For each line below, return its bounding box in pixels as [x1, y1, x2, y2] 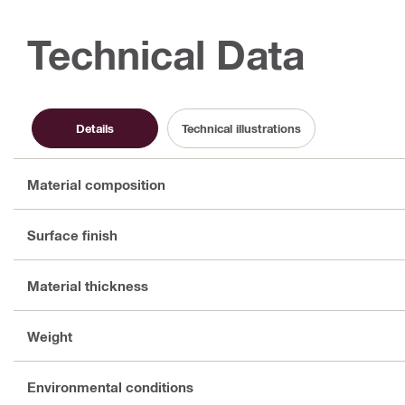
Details [76, 120, 114, 136]
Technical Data [27, 31, 305, 80]
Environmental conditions [27, 378, 193, 395]
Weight [27, 327, 72, 344]
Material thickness [27, 277, 148, 294]
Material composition [27, 175, 165, 193]
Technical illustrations [182, 120, 301, 136]
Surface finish [27, 226, 118, 243]
